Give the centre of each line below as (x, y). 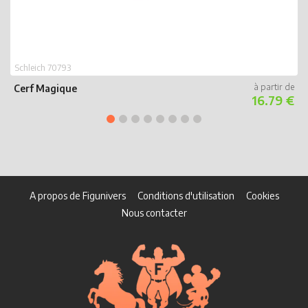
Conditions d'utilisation (186, 196)
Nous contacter (154, 213)
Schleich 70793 (43, 68)
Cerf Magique (45, 88)
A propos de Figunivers (77, 196)
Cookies (262, 196)
